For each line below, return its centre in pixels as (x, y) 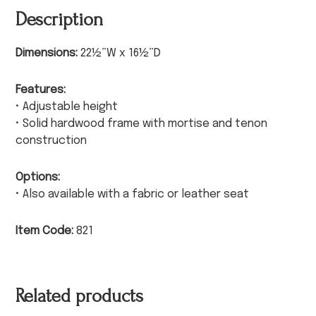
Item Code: (46, 231)
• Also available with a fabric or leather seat (133, 194)
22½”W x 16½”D (121, 53)
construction (51, 140)
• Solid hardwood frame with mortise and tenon (142, 123)
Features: (41, 90)
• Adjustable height (67, 107)
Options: (38, 177)
